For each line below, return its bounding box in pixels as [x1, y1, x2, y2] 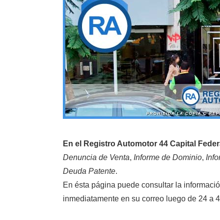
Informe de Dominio [134, 153, 202, 162]
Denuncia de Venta [63, 153, 130, 162]
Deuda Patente [63, 167, 116, 176]
